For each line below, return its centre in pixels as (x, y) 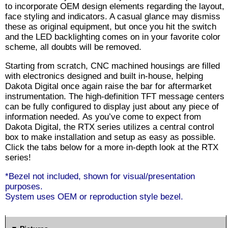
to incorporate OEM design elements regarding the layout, (115, 6)
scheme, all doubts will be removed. (73, 47)
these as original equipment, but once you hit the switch (111, 26)
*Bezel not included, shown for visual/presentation (100, 176)
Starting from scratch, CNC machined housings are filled (112, 66)
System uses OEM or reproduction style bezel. (94, 196)
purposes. (24, 186)
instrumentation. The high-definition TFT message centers (115, 96)
